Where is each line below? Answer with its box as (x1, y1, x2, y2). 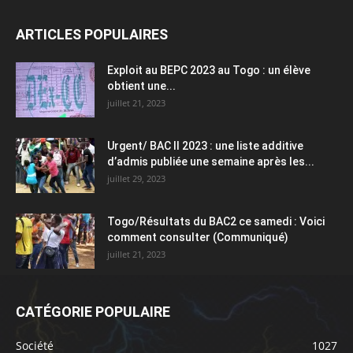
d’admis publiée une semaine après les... (107, 155, 314, 169)
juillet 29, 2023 (107, 173, 165, 185)
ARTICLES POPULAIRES (16, 26, 168, 43)
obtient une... (107, 80, 176, 93)
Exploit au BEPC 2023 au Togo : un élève (107, 64, 310, 77)
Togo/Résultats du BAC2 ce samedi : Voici (107, 215, 325, 229)
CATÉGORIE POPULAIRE (16, 303, 170, 321)
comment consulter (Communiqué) (107, 231, 288, 244)
